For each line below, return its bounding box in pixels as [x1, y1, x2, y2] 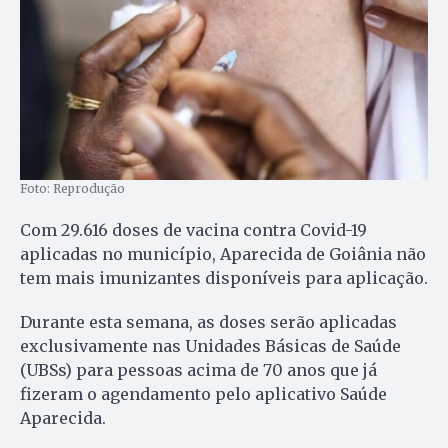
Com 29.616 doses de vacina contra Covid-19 [20, 220, 367, 241]
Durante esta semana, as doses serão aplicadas [20, 312, 397, 333]
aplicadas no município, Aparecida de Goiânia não [20, 244, 426, 265]
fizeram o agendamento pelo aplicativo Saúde [20, 384, 387, 405]
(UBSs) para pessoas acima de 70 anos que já [20, 360, 377, 381]
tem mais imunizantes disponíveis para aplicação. [20, 268, 428, 289]
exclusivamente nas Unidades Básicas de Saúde [20, 336, 401, 357]
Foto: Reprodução [20, 181, 125, 197]
